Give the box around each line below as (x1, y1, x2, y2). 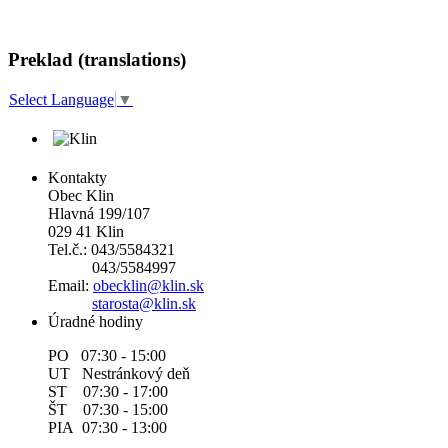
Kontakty (48, 168, 107, 186)
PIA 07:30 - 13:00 (48, 418, 167, 436)
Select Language (9, 90, 114, 108)
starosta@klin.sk (92, 294, 196, 312)
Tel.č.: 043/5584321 (48, 240, 175, 258)
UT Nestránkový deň (48, 364, 190, 382)
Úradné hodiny (48, 312, 143, 330)
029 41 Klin (48, 222, 124, 240)
